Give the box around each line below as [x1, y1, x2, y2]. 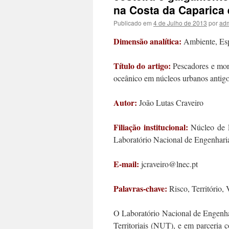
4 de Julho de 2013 [153, 18, 207, 27]
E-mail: [113, 158, 139, 170]
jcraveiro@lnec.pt [139, 158, 198, 169]
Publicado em [113, 18, 152, 27]
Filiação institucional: [113, 121, 188, 133]
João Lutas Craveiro [137, 97, 203, 108]
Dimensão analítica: [113, 35, 184, 47]
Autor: [113, 97, 137, 108]
